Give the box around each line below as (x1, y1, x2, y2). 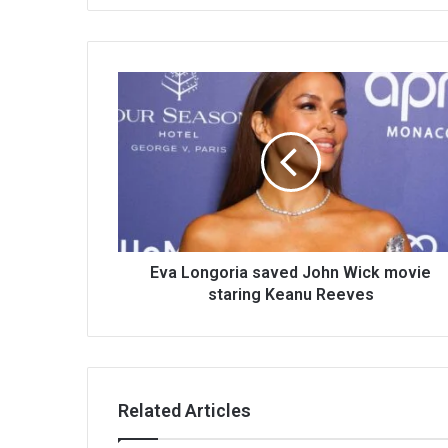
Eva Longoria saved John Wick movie (150, 262, 431, 282)
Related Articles (118, 399, 251, 421)
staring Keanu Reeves (207, 284, 374, 304)
